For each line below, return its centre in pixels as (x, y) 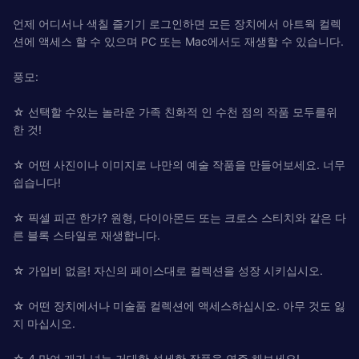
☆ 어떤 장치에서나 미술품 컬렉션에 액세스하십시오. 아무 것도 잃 (179, 305)
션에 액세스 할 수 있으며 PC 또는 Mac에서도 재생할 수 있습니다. (178, 41)
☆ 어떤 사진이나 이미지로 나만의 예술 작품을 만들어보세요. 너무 (179, 164)
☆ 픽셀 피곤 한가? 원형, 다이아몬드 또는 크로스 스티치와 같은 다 (179, 217)
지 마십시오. (44, 323)
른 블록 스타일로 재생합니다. (87, 235)
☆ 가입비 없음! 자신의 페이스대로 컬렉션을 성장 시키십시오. (168, 270)
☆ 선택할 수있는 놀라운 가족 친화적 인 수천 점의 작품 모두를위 (175, 111)
